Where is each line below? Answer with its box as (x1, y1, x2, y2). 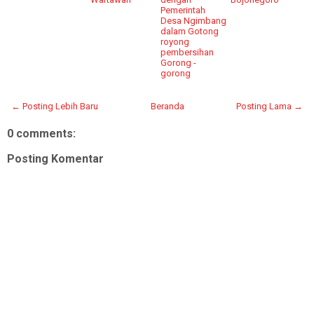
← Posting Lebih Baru (11, 100, 98, 111)
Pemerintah (161, 4, 206, 15)
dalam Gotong (161, 25, 219, 36)
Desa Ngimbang (161, 15, 227, 26)
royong (161, 36, 190, 47)
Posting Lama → (236, 100, 303, 111)
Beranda (150, 100, 184, 111)
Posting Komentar (7, 151, 104, 165)
